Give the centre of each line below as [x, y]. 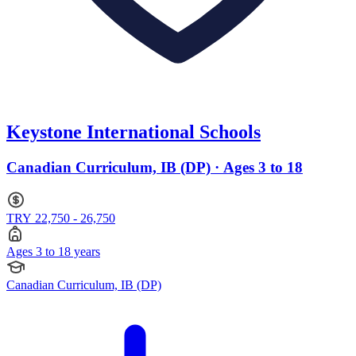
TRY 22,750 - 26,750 [61, 218]
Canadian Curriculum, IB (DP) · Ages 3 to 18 [155, 168]
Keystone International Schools [133, 132]
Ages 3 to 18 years [53, 251]
